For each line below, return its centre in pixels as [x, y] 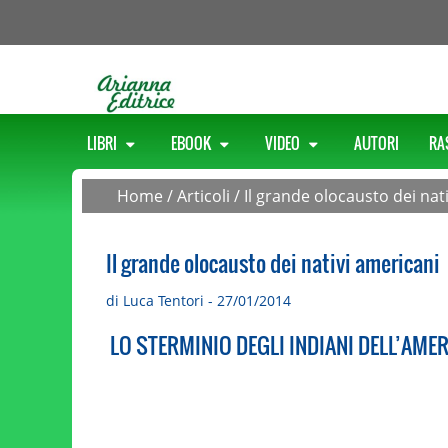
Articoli [204, 195]
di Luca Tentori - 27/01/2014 [198, 300]
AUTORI [376, 142]
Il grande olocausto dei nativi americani [272, 262]
